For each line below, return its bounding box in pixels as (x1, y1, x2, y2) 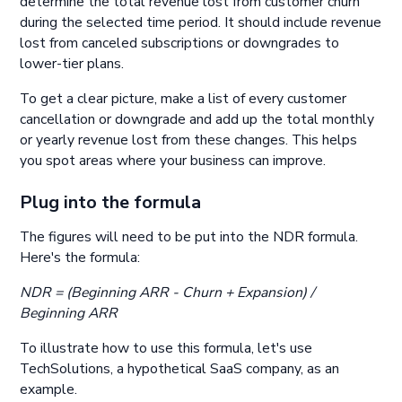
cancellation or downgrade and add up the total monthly (20, 109, 375, 129)
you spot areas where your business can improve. (20, 150, 327, 170)
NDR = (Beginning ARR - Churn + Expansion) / (20, 282, 315, 302)
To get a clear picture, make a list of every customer (20, 88, 347, 109)
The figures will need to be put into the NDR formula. (20, 227, 359, 248)
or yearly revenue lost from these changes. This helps (20, 129, 358, 150)
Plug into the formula (20, 190, 202, 215)
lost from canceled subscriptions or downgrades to (20, 33, 340, 54)
